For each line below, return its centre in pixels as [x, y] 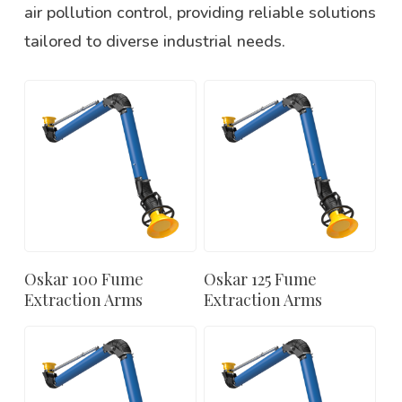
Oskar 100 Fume [83, 280]
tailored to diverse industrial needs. [154, 41]
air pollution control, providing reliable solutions [200, 13]
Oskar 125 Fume [261, 280]
